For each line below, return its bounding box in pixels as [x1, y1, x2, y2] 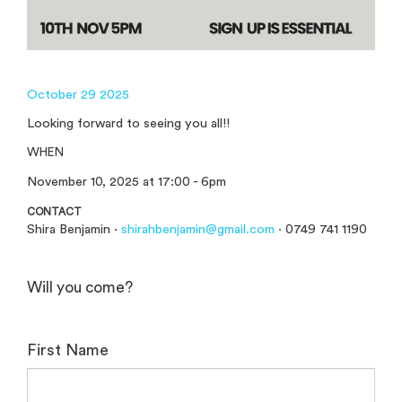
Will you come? [27, 279, 133, 295]
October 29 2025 [27, 88, 129, 102]
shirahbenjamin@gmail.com [121, 223, 275, 237]
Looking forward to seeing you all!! [27, 117, 230, 131]
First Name [27, 342, 109, 359]
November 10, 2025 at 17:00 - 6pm [27, 175, 226, 189]
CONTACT [27, 207, 82, 218]
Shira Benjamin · [27, 223, 121, 237]
